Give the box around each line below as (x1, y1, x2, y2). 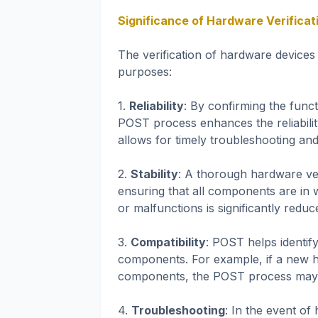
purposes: (118, 65, 172, 79)
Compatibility (131, 235, 206, 250)
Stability (131, 167, 178, 182)
